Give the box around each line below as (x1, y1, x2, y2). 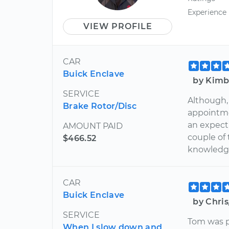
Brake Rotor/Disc (63, 101, 137, 111)
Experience (188, 7, 227, 17)
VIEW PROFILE (83, 21, 152, 31)
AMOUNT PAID (63, 121, 123, 131)
